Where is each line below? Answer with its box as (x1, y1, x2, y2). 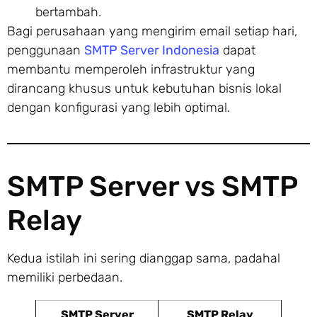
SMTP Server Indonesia (84, 42, 219, 59)
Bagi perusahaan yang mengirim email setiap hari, (7, 23, 297, 40)
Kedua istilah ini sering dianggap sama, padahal (7, 250, 280, 267)
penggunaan (7, 42, 84, 59)
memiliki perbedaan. (7, 270, 122, 286)
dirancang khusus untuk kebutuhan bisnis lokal (7, 81, 282, 97)
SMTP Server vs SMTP (7, 170, 297, 204)
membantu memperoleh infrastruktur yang (7, 62, 255, 78)
